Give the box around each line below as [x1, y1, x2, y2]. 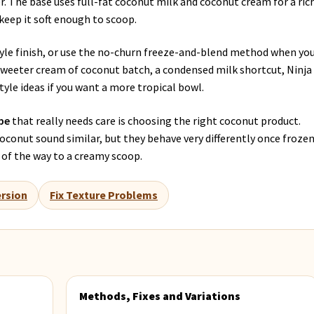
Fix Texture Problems [50, 187, 158, 202]
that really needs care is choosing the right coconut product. [10, 114, 301, 128]
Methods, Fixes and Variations [79, 288, 241, 303]
